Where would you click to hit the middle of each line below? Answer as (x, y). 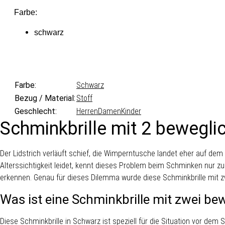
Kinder (131, 111)
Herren (87, 111)
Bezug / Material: (45, 98)
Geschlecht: (36, 111)
